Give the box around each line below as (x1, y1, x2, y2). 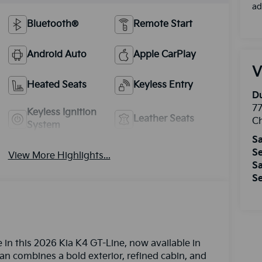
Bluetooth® (26, 18, 78, 30)
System (26, 119, 60, 131)
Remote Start (133, 18, 193, 30)
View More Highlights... (8, 150, 111, 161)
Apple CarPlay (133, 49, 196, 60)
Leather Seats (133, 113, 195, 125)
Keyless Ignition (26, 106, 96, 118)
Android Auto (26, 49, 87, 60)
